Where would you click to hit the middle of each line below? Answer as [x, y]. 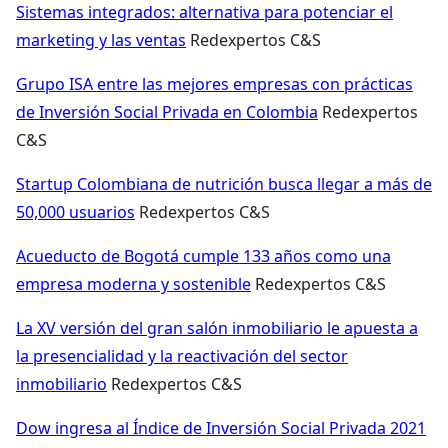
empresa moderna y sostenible [133, 283]
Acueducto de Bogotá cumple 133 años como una [203, 255]
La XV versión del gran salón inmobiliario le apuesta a [217, 327]
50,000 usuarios [75, 211]
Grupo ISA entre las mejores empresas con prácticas [214, 83]
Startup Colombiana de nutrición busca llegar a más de [224, 183]
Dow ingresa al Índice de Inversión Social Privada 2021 [221, 427]
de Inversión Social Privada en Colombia [167, 111]
